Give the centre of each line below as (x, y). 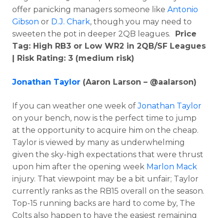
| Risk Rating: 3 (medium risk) (73, 58)
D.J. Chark (71, 21)
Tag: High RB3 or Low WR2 (69, 46)
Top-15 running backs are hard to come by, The (104, 203)
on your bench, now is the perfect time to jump (104, 118)
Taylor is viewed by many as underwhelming (99, 142)
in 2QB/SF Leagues (166, 46)
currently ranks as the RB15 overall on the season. (108, 191)
